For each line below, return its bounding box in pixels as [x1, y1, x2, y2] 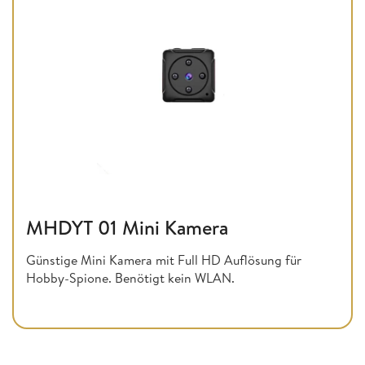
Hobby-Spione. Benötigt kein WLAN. [26, 269, 235, 288]
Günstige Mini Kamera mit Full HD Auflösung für [26, 251, 301, 270]
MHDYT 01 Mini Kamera [26, 213, 228, 242]
